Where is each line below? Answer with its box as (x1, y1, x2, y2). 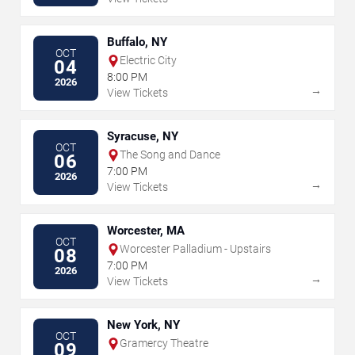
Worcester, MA (107, 223, 185, 239)
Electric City (120, 54, 177, 67)
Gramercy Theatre (120, 337, 208, 350)
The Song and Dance (120, 148, 220, 162)
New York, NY (107, 318, 180, 333)
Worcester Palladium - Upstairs (120, 242, 271, 256)
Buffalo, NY (107, 35, 167, 50)
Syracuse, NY (107, 129, 178, 144)
